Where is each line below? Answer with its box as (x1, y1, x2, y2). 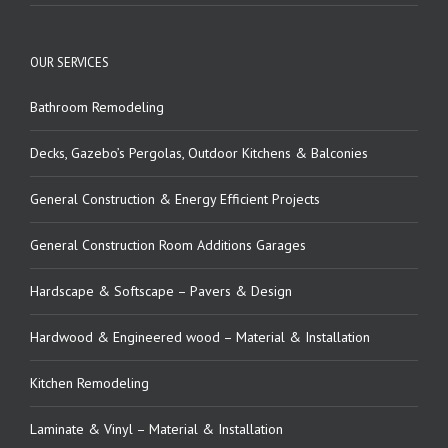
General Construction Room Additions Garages (30, 235, 306, 254)
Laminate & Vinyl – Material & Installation (30, 419, 283, 438)
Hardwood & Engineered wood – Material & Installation (30, 327, 370, 346)
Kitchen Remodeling (30, 373, 149, 392)
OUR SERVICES (30, 53, 109, 71)
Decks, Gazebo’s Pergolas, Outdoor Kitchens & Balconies (30, 143, 368, 162)
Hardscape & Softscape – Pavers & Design (30, 281, 292, 300)
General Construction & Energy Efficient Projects (30, 189, 320, 208)
